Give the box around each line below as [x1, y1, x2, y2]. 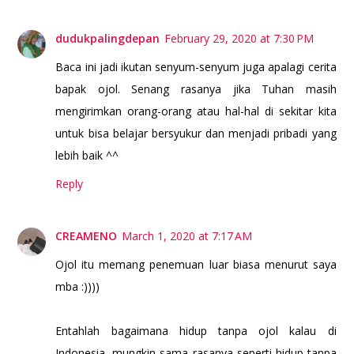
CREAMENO [55, 228, 118, 244]
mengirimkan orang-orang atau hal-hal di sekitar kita [55, 104, 337, 119]
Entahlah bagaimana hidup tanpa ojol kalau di [55, 323, 337, 339]
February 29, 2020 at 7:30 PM [164, 31, 314, 47]
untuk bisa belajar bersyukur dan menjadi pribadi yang [55, 126, 337, 141]
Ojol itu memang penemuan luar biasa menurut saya [55, 257, 337, 273]
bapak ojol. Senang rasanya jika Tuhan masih [55, 81, 337, 97]
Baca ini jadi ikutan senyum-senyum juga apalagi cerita [55, 59, 337, 75]
